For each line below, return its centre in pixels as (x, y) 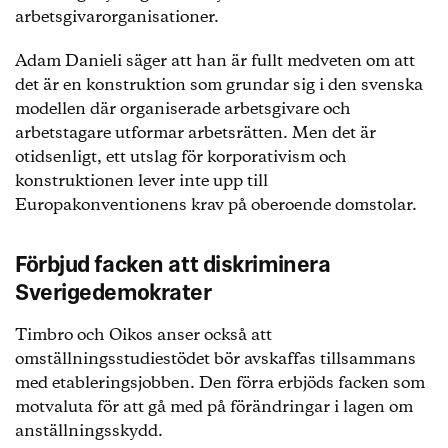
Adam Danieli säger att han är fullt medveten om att (215, 61)
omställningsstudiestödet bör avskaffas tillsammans (215, 359)
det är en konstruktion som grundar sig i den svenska (219, 85)
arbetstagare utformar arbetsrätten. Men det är (195, 133)
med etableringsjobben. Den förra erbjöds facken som (220, 383)
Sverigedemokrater (113, 294)
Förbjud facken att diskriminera (173, 266)
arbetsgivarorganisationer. (117, 17)
